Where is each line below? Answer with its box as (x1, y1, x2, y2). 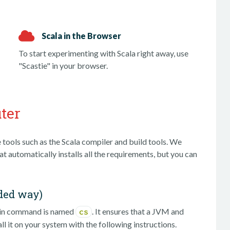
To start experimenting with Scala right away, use (18, 48, 189, 58)
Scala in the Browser (42, 30, 122, 41)
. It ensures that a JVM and (92, 206, 184, 216)
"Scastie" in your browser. (18, 61, 108, 70)
